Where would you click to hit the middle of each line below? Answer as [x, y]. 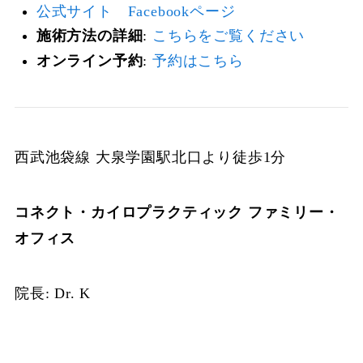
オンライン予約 [90, 60]
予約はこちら [198, 60]
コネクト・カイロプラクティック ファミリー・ [177, 213]
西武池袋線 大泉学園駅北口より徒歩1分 [150, 158]
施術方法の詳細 [90, 36]
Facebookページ [181, 11]
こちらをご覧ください [229, 36]
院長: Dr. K [53, 293]
